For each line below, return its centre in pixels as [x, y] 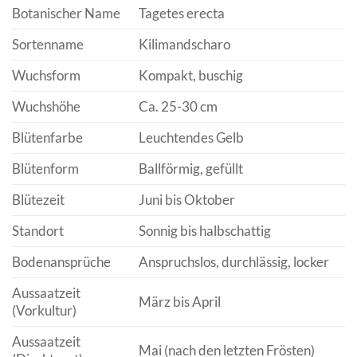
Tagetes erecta [181, 14]
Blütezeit [38, 200]
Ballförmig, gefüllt [190, 169]
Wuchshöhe [46, 107]
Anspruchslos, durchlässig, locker [233, 262]
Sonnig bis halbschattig [204, 231]
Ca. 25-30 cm [178, 107]
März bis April [179, 302]
